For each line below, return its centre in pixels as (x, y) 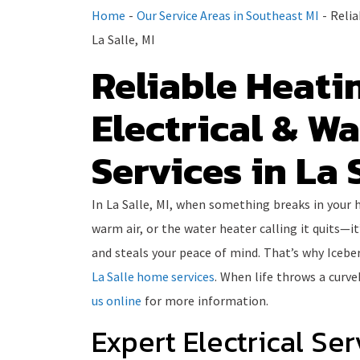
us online (117, 301)
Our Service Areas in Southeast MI (228, 15)
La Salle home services (153, 276)
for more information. (207, 301)
